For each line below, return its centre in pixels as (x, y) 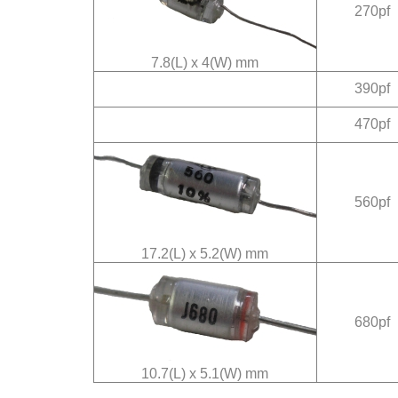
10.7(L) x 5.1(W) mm (205, 374)
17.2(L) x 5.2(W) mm (205, 254)
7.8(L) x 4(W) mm (205, 63)
